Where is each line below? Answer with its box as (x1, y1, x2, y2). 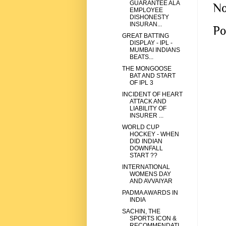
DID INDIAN (129, 138, 162, 145)
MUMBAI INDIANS (129, 46, 180, 54)
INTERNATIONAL (122, 163, 170, 171)
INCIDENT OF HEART (122, 91, 183, 98)
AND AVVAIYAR (129, 178, 173, 185)
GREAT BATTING (122, 32, 169, 40)
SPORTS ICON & (129, 215, 177, 222)
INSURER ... (129, 112, 163, 120)
